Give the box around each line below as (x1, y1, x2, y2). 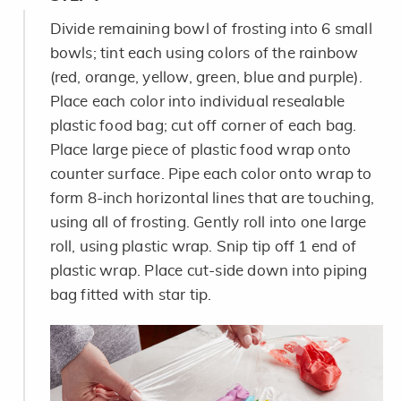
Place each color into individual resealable (49, 93, 346, 109)
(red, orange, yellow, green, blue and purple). (49, 69, 363, 85)
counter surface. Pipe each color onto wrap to (49, 166, 372, 182)
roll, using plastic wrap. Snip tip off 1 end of (49, 238, 356, 254)
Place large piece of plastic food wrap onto (49, 141, 352, 158)
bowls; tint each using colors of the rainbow (49, 45, 359, 61)
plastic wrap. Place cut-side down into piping (49, 262, 368, 278)
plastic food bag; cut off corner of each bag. (49, 117, 357, 133)
